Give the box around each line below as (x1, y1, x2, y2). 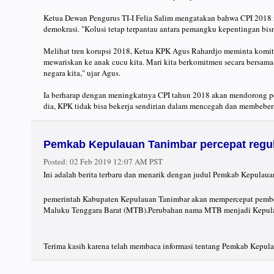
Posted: (43, 156, 68, 168)
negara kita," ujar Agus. (43, 67, 120, 79)
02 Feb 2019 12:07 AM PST (68, 156, 163, 168)
